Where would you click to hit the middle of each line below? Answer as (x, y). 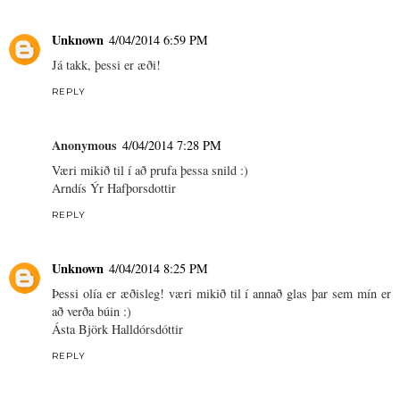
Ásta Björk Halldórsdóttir (117, 329)
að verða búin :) (92, 312)
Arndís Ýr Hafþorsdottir (114, 188)
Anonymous (84, 146)
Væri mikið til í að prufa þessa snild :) (150, 171)
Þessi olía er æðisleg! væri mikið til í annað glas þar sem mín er (221, 294)
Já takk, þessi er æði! (106, 65)
